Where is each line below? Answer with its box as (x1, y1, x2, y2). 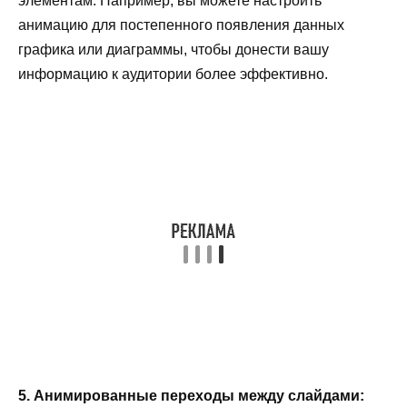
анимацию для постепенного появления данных (18, 16, 344, 33)
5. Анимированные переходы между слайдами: (18, 387, 364, 403)
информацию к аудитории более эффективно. (18, 65, 328, 82)
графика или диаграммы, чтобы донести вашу (18, 41, 329, 57)
